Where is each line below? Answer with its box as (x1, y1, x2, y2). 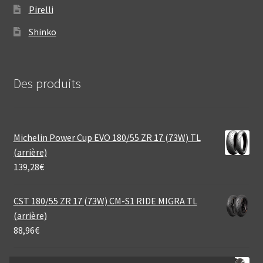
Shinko (28, 25, 56, 38)
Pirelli (28, 3, 53, 15)
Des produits (13, 75, 81, 92)
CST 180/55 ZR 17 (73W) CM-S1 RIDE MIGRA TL (13, 195, 197, 207)
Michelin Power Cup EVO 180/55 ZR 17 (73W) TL (13, 131, 201, 144)
